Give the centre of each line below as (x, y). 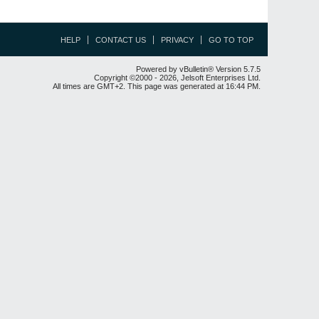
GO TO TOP (231, 40)
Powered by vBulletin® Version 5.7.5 (198, 69)
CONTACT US (121, 40)
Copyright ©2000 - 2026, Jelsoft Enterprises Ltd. (177, 78)
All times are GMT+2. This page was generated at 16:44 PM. (157, 86)
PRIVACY (177, 40)
